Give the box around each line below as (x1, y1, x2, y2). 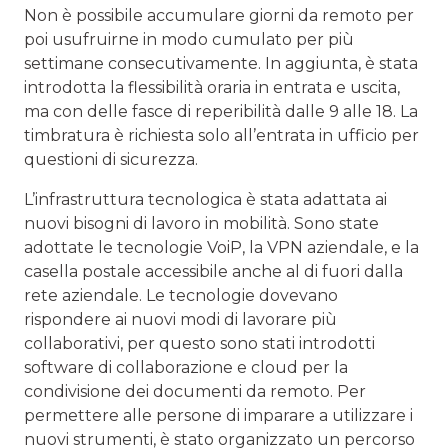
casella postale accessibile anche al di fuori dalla (24, 261, 403, 281)
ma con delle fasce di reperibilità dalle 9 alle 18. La (24, 101, 418, 121)
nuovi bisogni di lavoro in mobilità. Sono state (24, 213, 379, 233)
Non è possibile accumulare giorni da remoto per (24, 5, 414, 25)
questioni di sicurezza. (24, 149, 198, 169)
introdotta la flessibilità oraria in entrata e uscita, (24, 77, 400, 97)
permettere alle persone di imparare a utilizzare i (24, 405, 413, 425)
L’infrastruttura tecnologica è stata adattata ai (24, 189, 387, 209)
